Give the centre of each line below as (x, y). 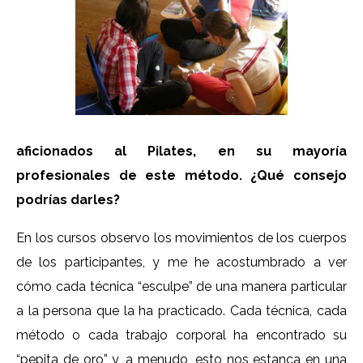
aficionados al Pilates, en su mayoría (181, 152)
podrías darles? (68, 200)
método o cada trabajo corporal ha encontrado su (181, 335)
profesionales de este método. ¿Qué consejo (181, 176)
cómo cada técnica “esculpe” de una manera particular (181, 287)
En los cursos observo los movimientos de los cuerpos (181, 238)
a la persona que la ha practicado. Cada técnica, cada (181, 311)
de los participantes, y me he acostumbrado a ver (181, 263)
